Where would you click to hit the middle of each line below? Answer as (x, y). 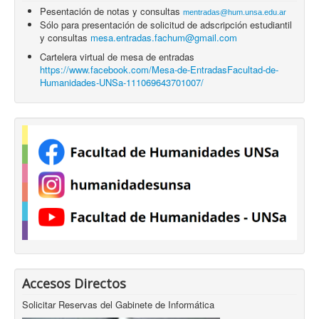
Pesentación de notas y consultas (111, 11)
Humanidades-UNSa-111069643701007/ (122, 82)
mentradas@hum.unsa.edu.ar (235, 12)
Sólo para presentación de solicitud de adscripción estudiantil (166, 24)
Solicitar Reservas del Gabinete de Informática (118, 304)
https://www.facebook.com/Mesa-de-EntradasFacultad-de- (159, 69)
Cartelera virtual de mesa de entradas (117, 56)
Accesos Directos (74, 283)
